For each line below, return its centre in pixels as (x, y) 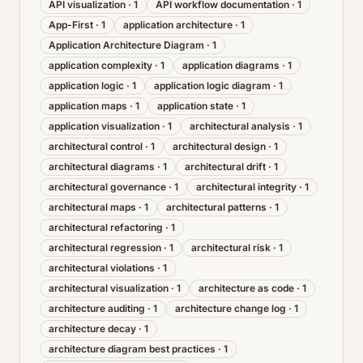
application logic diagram (212, 85)
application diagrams (231, 65)
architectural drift (225, 167)
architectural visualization (109, 288)
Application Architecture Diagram (126, 45)
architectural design (219, 146)
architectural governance (107, 187)
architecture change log (231, 308)
